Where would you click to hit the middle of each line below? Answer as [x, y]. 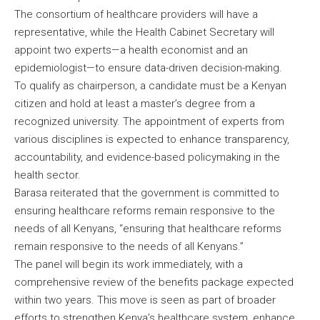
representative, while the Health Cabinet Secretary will [144, 32]
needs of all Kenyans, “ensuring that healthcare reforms [148, 228]
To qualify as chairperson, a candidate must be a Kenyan [150, 85]
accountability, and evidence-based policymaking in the [147, 157]
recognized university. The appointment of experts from [149, 121]
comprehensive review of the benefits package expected [154, 282]
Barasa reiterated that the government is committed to [147, 192]
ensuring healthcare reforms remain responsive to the [145, 210]
